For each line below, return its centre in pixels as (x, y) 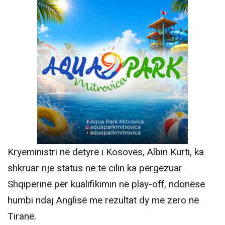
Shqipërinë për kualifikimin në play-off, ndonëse (106, 184)
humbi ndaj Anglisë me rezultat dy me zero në (103, 200)
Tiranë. (22, 216)
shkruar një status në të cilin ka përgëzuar (95, 168)
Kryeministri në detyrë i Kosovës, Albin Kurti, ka (106, 152)
